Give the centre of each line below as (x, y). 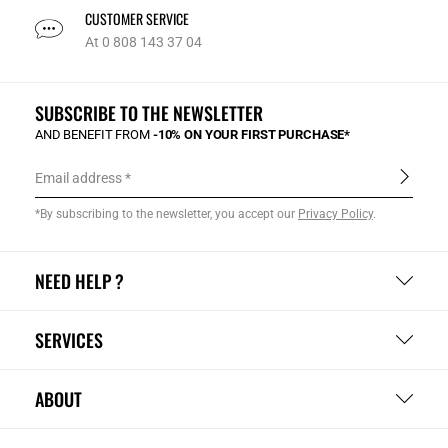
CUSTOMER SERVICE (137, 19)
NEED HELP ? (79, 280)
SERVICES (69, 339)
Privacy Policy (335, 213)
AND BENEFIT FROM (94, 134)
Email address (78, 177)
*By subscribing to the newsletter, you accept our (166, 213)
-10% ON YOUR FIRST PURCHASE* (251, 134)
